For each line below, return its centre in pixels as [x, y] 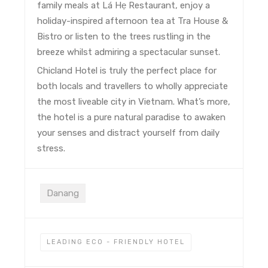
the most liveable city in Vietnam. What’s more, [134, 102]
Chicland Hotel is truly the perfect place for [127, 71]
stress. [51, 149]
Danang [63, 194]
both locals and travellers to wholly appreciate [133, 86]
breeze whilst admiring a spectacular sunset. [129, 52]
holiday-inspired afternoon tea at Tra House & [133, 21]
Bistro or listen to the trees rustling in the [124, 37]
